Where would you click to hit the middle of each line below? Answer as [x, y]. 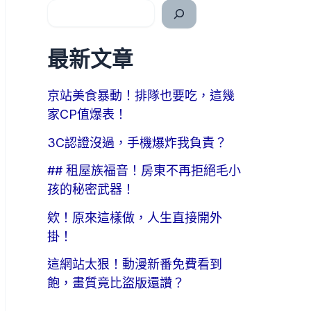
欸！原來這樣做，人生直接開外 [135, 217]
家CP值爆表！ [87, 115]
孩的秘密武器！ [91, 190]
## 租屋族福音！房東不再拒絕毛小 [144, 171]
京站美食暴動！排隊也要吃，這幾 [141, 96]
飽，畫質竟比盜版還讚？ [116, 283]
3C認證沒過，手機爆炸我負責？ [137, 142]
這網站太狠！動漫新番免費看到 [135, 264]
